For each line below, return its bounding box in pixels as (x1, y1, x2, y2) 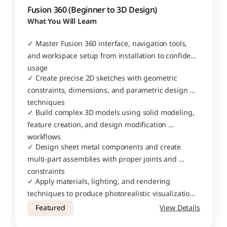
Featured (35, 203, 65, 213)
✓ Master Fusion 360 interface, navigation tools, (27, 39, 187, 49)
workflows (27, 132, 61, 142)
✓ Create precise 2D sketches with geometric (27, 73, 177, 84)
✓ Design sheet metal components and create (27, 142, 181, 153)
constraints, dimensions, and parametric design (27, 85, 188, 96)
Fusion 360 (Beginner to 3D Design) (27, 4, 157, 16)
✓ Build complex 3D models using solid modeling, (27, 107, 194, 118)
